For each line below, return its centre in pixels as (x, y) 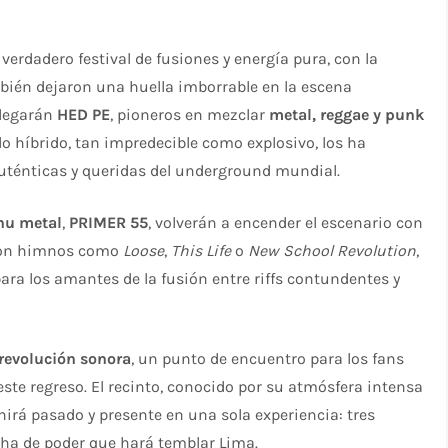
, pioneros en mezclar (190, 114)
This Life (201, 250)
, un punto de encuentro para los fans (268, 358)
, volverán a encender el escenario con (286, 222)
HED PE (84, 114)
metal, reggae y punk (347, 114)
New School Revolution (332, 250)
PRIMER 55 (109, 222)
